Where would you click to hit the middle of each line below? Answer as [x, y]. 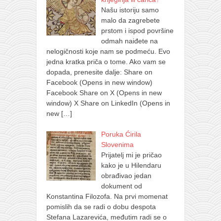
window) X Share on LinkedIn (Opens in [108, 103]
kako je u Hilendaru [131, 165]
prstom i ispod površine [137, 30]
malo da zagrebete [130, 20]
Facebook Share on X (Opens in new [104, 92]
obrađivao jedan [126, 175]
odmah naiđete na [129, 41]
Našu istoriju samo [130, 10]
